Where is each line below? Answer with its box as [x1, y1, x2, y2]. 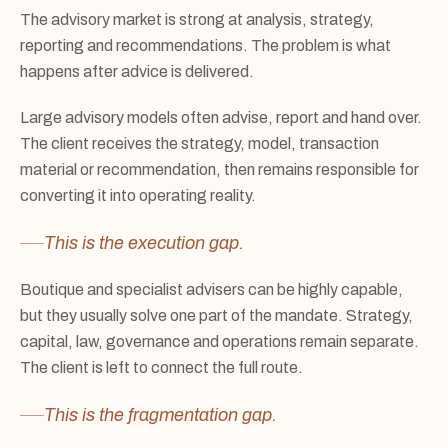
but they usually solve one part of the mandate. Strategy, [20, 307, 413, 324]
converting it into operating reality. [20, 187, 256, 204]
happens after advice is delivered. [20, 63, 254, 80]
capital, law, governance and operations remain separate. [20, 333, 419, 350]
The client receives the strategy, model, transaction [20, 135, 379, 152]
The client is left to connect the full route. [20, 359, 303, 376]
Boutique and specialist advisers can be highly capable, [20, 281, 403, 298]
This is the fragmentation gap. [44, 405, 277, 425]
